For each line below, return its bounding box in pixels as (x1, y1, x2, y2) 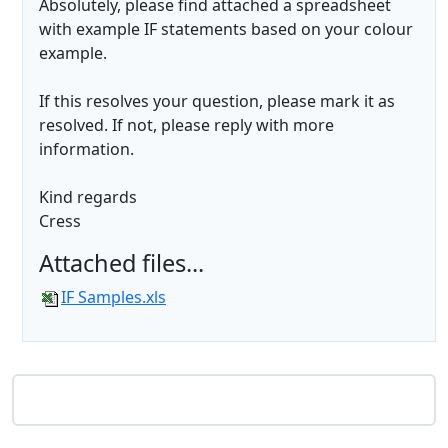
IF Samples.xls (61, 286, 166, 309)
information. (39, 138, 134, 161)
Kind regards (39, 186, 137, 209)
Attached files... (39, 247, 204, 280)
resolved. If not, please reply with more (39, 114, 334, 137)
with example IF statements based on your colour (39, 18, 413, 41)
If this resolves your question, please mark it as (39, 90, 395, 113)
